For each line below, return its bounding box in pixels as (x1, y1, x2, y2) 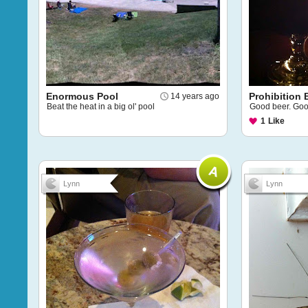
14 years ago (170, 91, 219, 101)
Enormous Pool (46, 91, 118, 102)
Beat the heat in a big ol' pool (47, 102, 155, 111)
